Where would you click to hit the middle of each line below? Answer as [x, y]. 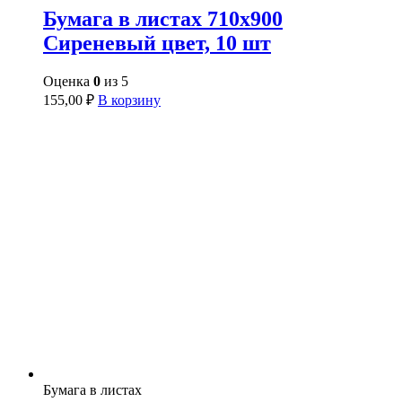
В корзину [129, 100]
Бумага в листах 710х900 [163, 19]
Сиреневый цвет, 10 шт [157, 44]
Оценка [68, 82]
